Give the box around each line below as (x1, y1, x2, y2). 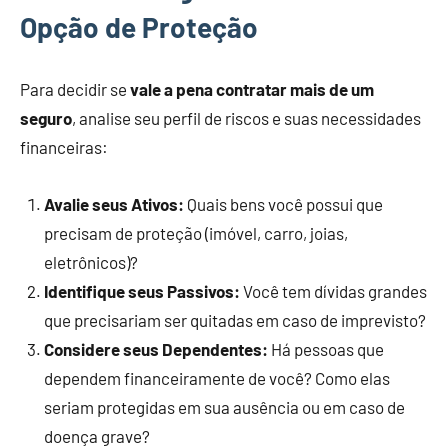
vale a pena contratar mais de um (130, 79, 374, 99)
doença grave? (44, 426, 150, 446)
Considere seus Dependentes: (44, 339, 268, 359)
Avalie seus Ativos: (44, 194, 184, 214)
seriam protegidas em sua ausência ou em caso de (44, 397, 405, 417)
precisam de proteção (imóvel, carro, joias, (44, 223, 348, 243)
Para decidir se (20, 79, 130, 99)
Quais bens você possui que (184, 194, 383, 214)
